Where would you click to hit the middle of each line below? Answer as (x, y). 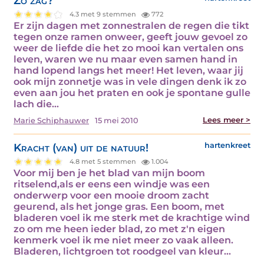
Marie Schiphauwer (51, 120)
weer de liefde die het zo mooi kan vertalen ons (128, 48)
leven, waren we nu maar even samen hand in (126, 59)
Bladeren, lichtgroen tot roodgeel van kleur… (122, 251)
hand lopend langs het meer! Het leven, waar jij (128, 70)
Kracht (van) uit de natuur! (81, 147)
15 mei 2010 (117, 120)
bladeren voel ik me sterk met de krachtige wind (132, 217)
